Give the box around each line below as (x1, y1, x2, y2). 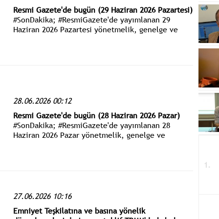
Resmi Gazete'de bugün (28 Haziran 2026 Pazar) (13, 109, 180, 121)
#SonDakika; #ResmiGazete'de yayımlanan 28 (13, 119, 170, 131)
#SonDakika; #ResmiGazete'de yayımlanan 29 (13, 14, 170, 25)
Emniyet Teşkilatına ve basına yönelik (13, 205, 145, 216)
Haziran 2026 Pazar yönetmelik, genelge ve (13, 129, 165, 140)
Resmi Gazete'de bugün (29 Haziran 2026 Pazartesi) (13, 4, 193, 16)
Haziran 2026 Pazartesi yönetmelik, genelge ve (13, 24, 178, 35)
